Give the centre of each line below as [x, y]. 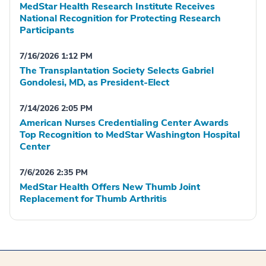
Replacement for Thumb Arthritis [93, 199]
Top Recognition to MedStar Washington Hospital [130, 135]
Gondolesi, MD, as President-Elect [94, 83]
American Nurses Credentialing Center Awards [124, 123]
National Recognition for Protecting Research [120, 18]
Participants [47, 30]
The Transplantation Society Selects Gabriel [117, 71]
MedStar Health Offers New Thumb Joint [110, 187]
